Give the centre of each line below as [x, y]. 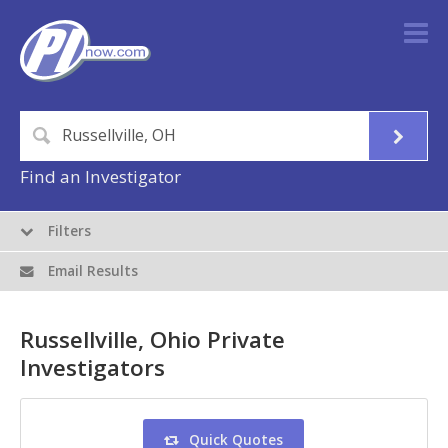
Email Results [91, 271]
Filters [68, 231]
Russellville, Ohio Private [152, 340]
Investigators [92, 368]
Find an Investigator [100, 177]
